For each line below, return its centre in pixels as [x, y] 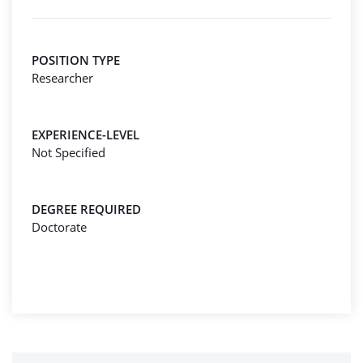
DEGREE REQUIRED [86, 209]
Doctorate [59, 227]
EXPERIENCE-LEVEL [85, 135]
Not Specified [68, 152]
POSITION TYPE [76, 60]
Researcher [62, 78]
